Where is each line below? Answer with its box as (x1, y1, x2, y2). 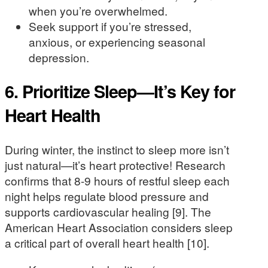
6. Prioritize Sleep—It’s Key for (5, 78, 235, 103)
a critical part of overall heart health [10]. (5, 234, 209, 251)
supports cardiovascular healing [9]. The (5, 203, 211, 220)
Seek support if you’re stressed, (29, 17, 191, 34)
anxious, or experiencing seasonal (29, 33, 205, 50)
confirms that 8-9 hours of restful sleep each (5, 172, 230, 188)
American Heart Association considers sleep (5, 218, 233, 235)
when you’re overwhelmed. (29, 2, 167, 19)
